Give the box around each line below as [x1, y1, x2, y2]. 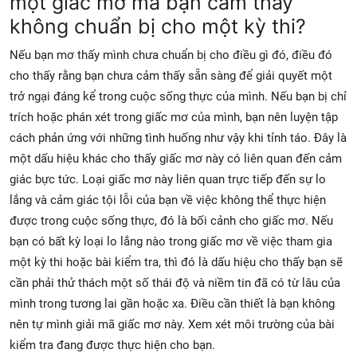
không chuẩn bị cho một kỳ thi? [10, 14, 306, 38]
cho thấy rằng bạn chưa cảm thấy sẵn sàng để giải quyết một [10, 68, 332, 83]
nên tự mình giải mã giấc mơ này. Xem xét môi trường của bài [10, 316, 335, 331]
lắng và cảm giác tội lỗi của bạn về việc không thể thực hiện [10, 192, 326, 207]
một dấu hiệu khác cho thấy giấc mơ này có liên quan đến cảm [10, 151, 342, 166]
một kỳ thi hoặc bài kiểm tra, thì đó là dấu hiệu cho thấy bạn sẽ [10, 254, 343, 269]
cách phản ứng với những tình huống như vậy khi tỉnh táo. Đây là [10, 130, 347, 145]
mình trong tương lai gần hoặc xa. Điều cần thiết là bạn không [10, 296, 335, 311]
